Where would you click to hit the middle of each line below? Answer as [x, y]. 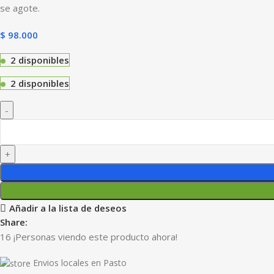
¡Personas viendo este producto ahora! [95, 236]
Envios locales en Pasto [80, 262]
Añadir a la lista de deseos [68, 208]
